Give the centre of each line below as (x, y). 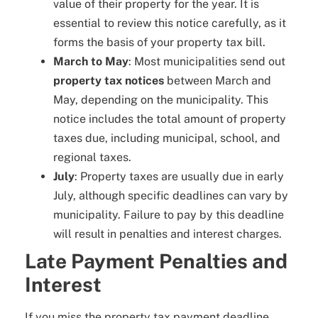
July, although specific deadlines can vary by (171, 196)
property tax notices (109, 81)
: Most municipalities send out (207, 62)
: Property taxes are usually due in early (179, 177)
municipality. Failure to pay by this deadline (169, 215)
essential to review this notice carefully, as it (170, 23)
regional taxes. (92, 158)
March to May (91, 62)
